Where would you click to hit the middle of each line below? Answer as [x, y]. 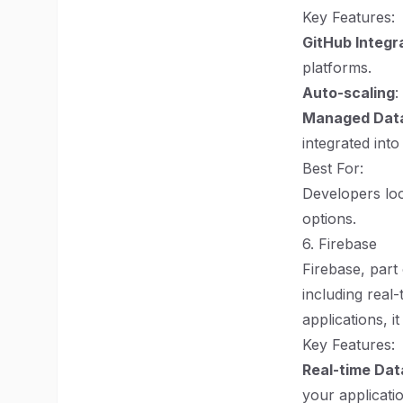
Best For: [333, 168]
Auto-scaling [349, 93]
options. [329, 219]
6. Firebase [340, 244]
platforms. [337, 67]
